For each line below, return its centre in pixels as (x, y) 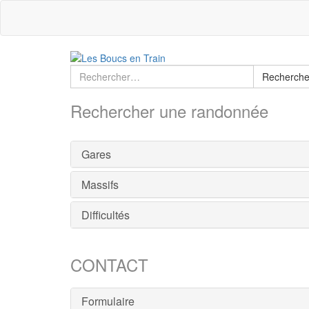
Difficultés (106, 215)
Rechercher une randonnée (169, 111)
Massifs (100, 185)
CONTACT (109, 265)
